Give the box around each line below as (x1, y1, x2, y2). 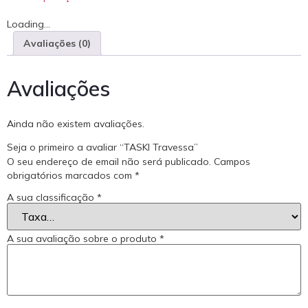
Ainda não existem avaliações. (7, 118, 144, 131)
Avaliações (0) (23, 37, 91, 50)
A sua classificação (7, 190, 97, 203)
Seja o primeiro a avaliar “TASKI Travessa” (7, 141, 198, 154)
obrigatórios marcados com (7, 169, 135, 182)
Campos (214, 155, 250, 168)
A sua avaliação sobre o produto (7, 232, 159, 245)
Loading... (7, 18, 50, 31)
